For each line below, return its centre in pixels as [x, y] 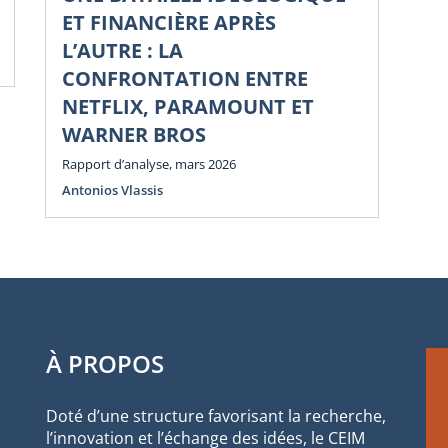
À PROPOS [105, 363]
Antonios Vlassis [112, 189]
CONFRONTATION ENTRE [185, 79]
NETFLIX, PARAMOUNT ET [188, 107]
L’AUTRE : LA [122, 51]
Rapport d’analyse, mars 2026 [149, 163]
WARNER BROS [134, 135]
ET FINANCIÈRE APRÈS [169, 23]
